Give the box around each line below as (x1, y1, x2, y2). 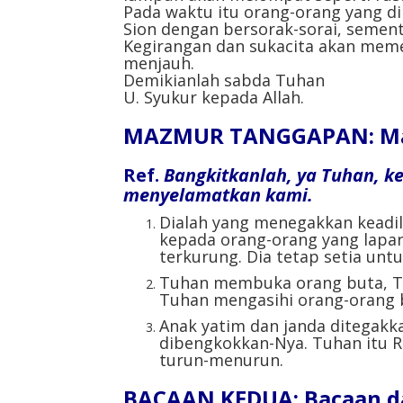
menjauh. (123, 51, 194, 74)
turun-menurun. (159, 348, 283, 371)
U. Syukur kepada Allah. (123, 85, 304, 108)
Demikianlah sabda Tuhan (123, 68, 325, 91)
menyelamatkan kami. (123, 182, 313, 207)
